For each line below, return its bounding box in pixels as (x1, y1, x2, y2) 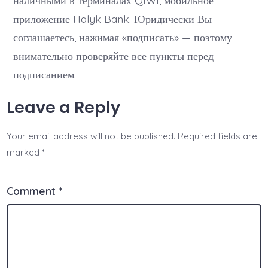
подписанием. (13, 68, 77, 81)
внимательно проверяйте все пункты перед (13, 49, 214, 63)
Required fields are (178, 130, 258, 142)
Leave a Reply (7, 96, 121, 119)
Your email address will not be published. (7, 130, 176, 142)
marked (7, 147, 42, 159)
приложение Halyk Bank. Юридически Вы (13, 12, 212, 26)
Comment (7, 184, 59, 198)
